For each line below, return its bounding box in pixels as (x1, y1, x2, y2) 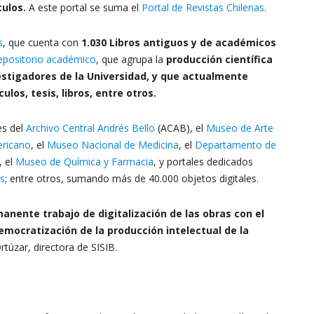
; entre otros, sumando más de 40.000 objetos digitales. (5, 172, 259, 185)
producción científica (166, 53, 273, 66)
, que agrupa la (96, 53, 166, 66)
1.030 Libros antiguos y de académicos (81, 36, 276, 49)
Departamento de (195, 138, 276, 151)
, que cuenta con (3, 36, 81, 49)
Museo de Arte (206, 121, 273, 135)
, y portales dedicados (153, 155, 253, 168)
